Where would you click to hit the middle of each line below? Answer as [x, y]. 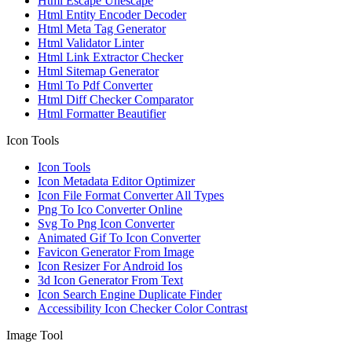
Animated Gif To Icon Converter [119, 237]
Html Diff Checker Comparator [115, 99]
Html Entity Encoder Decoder [112, 14]
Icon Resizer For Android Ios [110, 266]
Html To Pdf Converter [95, 85]
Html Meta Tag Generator [102, 28]
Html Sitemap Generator [98, 71]
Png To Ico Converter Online [110, 209]
